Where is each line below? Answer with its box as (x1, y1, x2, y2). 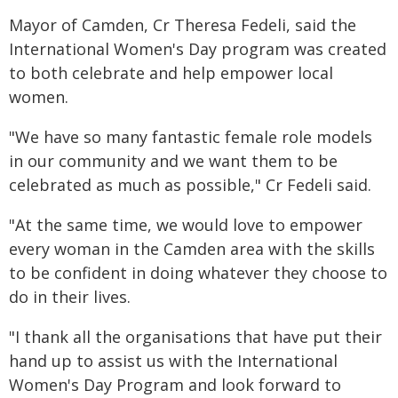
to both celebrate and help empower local (9, 62, 333, 84)
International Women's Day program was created (9, 38, 386, 60)
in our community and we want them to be (9, 150, 338, 171)
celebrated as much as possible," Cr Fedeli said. (9, 174, 371, 195)
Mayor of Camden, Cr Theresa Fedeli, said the (9, 14, 356, 36)
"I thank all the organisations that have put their (9, 326, 382, 347)
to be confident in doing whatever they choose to (9, 262, 387, 283)
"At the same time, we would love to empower (9, 214, 362, 235)
